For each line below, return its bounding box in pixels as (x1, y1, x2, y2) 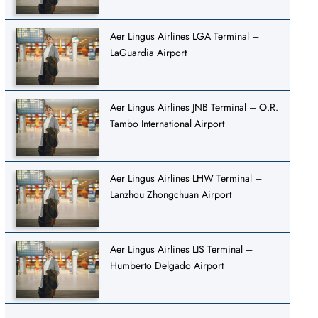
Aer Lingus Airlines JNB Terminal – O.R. (110, 99, 279, 114)
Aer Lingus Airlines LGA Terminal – (110, 28, 260, 43)
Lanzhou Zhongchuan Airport (110, 187, 232, 202)
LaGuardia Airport (110, 45, 187, 60)
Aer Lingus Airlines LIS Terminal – (110, 241, 253, 256)
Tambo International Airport (110, 116, 225, 131)
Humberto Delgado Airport (110, 258, 224, 273)
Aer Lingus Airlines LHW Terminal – (110, 170, 263, 185)
